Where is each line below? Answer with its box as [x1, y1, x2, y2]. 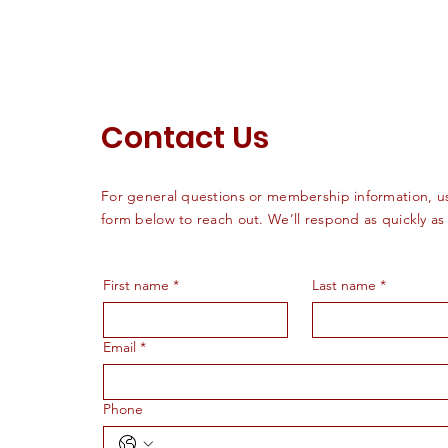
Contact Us [101, 117, 269, 160]
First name [103, 276, 169, 295]
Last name [311, 276, 376, 295]
